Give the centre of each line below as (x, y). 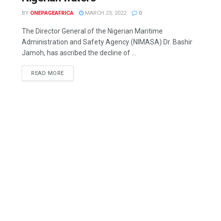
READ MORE (48, 73)
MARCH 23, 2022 (105, 13)
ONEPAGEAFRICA (52, 13)
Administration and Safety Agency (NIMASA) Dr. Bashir (107, 42)
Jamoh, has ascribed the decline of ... (79, 53)
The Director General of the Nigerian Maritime (92, 31)
